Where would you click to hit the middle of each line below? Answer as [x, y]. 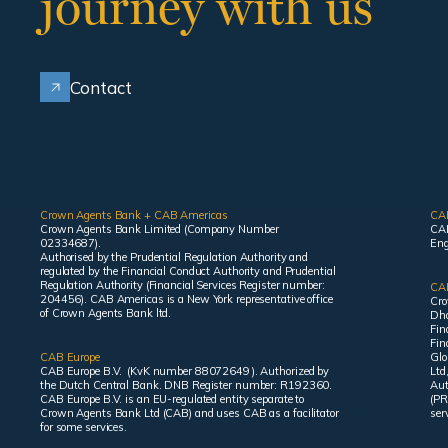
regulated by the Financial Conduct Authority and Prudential [188, 271]
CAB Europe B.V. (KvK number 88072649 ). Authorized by [185, 371]
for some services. [84, 427]
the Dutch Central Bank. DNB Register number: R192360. [186, 385]
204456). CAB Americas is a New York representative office [186, 299]
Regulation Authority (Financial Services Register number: [182, 285]
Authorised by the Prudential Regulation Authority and [174, 257]
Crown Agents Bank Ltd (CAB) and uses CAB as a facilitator [189, 413]
